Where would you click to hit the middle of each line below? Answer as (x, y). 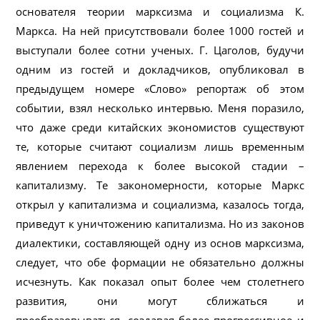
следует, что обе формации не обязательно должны (160, 262)
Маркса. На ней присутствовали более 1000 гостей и (160, 30)
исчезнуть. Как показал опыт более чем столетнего (160, 281)
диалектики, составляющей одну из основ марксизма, (160, 242)
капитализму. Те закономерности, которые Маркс (160, 185)
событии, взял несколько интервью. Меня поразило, (160, 107)
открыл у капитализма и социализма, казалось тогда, (160, 204)
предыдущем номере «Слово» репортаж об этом (160, 88)
